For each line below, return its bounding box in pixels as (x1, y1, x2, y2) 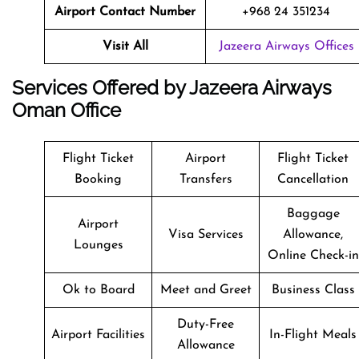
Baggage (286, 207, 340, 220)
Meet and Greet (159, 283, 252, 296)
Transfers (179, 172, 232, 186)
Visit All (102, 39, 148, 53)
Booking (75, 172, 122, 186)
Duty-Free (177, 317, 234, 331)
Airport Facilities (51, 328, 145, 341)
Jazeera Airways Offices (218, 39, 354, 53)
